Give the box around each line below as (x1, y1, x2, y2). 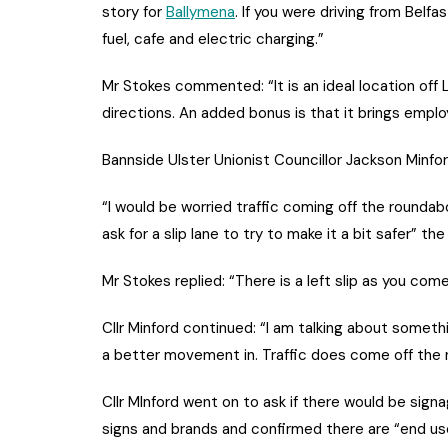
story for (102, 2, 166, 22)
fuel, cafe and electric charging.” (102, 29, 324, 49)
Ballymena (166, 2, 235, 22)
